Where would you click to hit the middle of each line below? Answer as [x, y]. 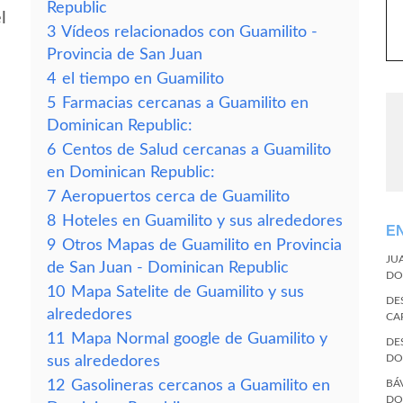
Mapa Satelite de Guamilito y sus [188, 292]
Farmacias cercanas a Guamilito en [185, 103]
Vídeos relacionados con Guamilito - [189, 32]
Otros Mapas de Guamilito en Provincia [202, 245]
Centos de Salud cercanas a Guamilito [197, 150]
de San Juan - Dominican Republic [168, 268]
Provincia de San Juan [125, 54]
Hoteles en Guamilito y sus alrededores [202, 221]
